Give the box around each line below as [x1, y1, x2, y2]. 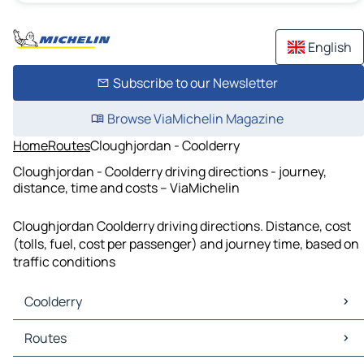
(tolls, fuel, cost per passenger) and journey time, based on [13, 235, 359, 253]
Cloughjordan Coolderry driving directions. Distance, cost [13, 217, 351, 236]
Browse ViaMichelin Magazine [106, 110, 284, 128]
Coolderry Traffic [16, 338, 115, 357]
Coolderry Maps [16, 320, 108, 339]
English [308, 38, 352, 56]
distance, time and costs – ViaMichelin [13, 178, 240, 197]
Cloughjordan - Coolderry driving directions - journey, [13, 162, 327, 180]
